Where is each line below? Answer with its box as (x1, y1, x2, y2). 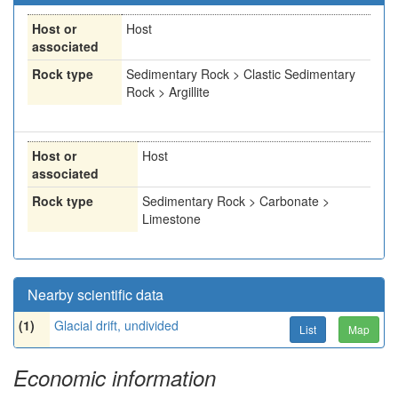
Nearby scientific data (28, 284, 163, 305)
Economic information (13, 362, 216, 393)
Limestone (142, 210, 201, 227)
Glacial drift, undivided (54, 316, 179, 334)
